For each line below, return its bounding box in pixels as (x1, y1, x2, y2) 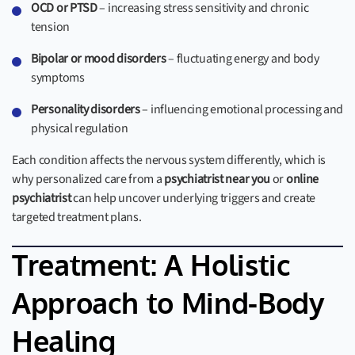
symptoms (31, 69, 85, 86)
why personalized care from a (12, 170, 165, 188)
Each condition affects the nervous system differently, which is (12, 151, 326, 169)
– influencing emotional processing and (139, 101, 344, 118)
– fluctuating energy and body (166, 50, 319, 67)
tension (31, 18, 70, 36)
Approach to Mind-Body (12, 285, 325, 323)
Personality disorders (31, 101, 140, 118)
